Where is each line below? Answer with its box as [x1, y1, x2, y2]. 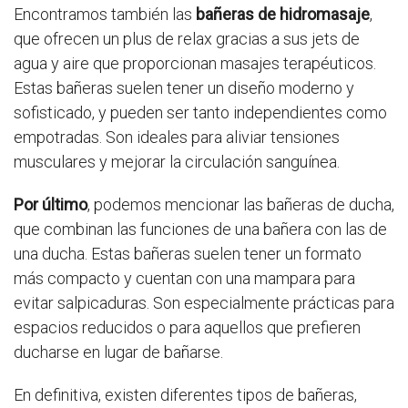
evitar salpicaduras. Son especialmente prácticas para [14, 293, 394, 313]
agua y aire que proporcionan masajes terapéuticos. [14, 54, 376, 74]
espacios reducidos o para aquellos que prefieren [14, 318, 361, 338]
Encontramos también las [14, 5, 196, 25]
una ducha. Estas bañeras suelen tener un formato [14, 244, 362, 264]
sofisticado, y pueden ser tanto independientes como [14, 103, 387, 123]
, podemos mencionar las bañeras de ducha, [87, 195, 394, 215]
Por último [14, 195, 87, 215]
